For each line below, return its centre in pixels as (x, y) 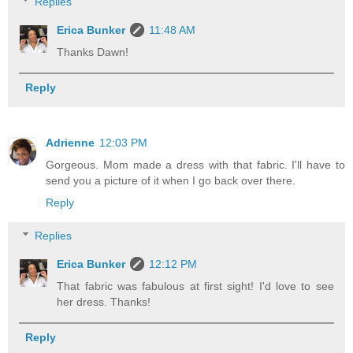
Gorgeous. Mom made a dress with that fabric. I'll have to (195, 165)
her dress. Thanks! (104, 301)
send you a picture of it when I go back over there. (171, 181)
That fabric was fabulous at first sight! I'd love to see (195, 286)
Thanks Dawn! (93, 52)
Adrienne (70, 143)
